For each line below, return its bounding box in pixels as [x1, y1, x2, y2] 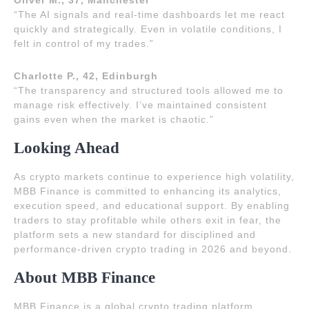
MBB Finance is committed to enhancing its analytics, [14, 186, 281, 197]
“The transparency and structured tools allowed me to [14, 85, 283, 96]
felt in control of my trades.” [14, 38, 154, 49]
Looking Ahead [14, 139, 119, 157]
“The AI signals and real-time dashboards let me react [14, 9, 285, 20]
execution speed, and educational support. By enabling [14, 200, 290, 211]
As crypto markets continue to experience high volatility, [14, 171, 295, 182]
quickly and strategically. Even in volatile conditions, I [14, 23, 282, 34]
